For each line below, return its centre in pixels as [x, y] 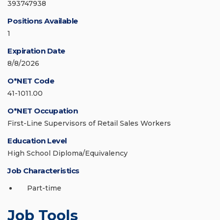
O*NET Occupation [42, 111]
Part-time [44, 188]
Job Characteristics [43, 171]
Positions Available [43, 21]
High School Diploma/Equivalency [68, 153]
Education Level [37, 141]
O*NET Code [31, 81]
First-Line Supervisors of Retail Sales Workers [89, 124]
